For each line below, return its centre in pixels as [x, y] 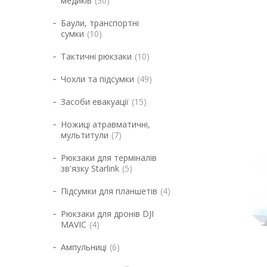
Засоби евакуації [95, 102]
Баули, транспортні [100, 23]
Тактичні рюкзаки [96, 56]
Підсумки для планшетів [109, 191]
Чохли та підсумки [97, 79]
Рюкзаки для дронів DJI [107, 214]
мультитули [85, 135]
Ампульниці [84, 247]
